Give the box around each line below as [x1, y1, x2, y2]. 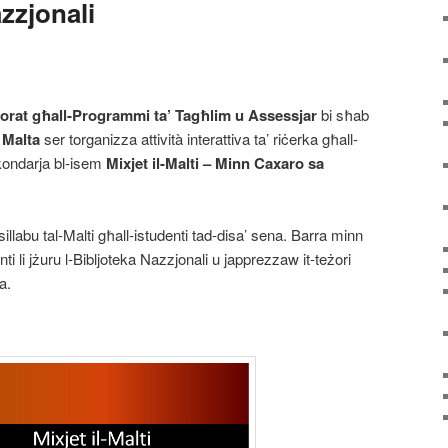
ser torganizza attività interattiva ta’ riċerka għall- [40, 128, 358, 150]
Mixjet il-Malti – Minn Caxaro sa [106, 152, 324, 175]
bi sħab [317, 104, 369, 126]
